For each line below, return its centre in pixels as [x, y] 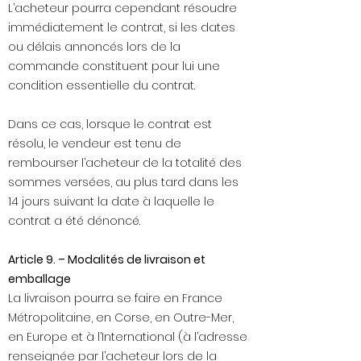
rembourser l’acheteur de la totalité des [125, 163]
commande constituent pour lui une [114, 66]
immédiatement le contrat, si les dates [122, 28]
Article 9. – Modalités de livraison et [107, 260]
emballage [39, 279]
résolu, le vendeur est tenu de [95, 144]
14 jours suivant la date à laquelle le [111, 202]
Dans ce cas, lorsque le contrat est [110, 124]
